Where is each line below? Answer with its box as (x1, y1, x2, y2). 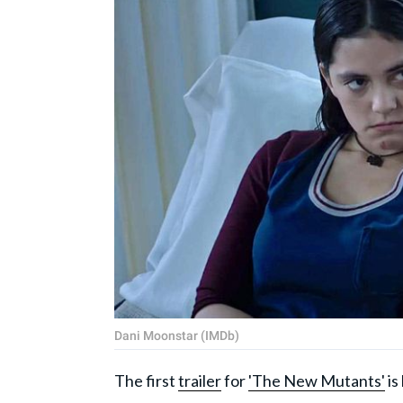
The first (114, 371, 178, 391)
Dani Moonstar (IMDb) (114, 328, 239, 344)
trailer (178, 371, 221, 391)
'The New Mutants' (248, 371, 385, 391)
